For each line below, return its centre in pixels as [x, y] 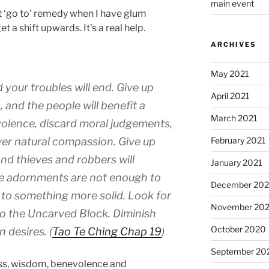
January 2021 [236, 163]
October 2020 [238, 229]
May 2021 [230, 74]
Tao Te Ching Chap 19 [107, 232]
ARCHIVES [233, 45]
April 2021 [230, 96]
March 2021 [234, 118]
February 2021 [238, 141]
